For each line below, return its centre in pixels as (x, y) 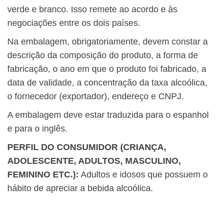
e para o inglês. (37, 129)
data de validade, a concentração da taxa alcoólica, (107, 83)
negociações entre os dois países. (74, 23)
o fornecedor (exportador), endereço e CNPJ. (96, 97)
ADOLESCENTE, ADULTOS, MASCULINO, (94, 161)
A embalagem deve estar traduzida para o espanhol (108, 115)
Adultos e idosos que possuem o (143, 175)
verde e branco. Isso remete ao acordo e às (92, 10)
